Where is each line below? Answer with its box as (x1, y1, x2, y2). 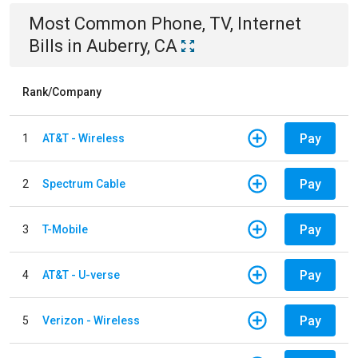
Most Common (29, 14, 151, 34)
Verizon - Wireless (42, 313, 140, 327)
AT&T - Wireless (42, 131, 125, 145)
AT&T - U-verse (42, 268, 120, 281)
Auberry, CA (86, 36, 177, 56)
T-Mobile (42, 222, 88, 236)
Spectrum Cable (42, 177, 125, 190)
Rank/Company (22, 86, 101, 98)
